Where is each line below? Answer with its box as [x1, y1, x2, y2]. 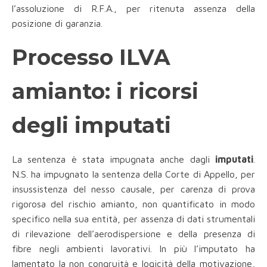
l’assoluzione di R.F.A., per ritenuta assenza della [12, 3, 255, 14]
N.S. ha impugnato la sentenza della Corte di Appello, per [12, 169, 255, 180]
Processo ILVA [12, 44, 170, 71]
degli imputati [12, 112, 171, 139]
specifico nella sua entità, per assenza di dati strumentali [12, 213, 255, 225]
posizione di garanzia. [12, 18, 103, 29]
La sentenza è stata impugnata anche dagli [12, 154, 215, 165]
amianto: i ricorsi [12, 78, 198, 105]
